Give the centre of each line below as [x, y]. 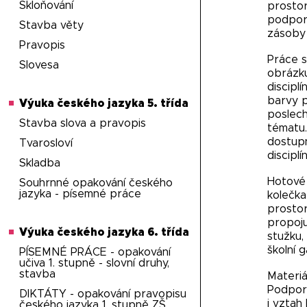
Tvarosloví [46, 143]
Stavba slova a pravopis [83, 123]
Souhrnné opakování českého [96, 183]
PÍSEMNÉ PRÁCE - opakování [95, 252]
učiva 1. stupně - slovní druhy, [95, 263]
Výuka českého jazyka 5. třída [104, 103]
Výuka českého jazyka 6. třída [105, 232]
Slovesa [39, 65]
